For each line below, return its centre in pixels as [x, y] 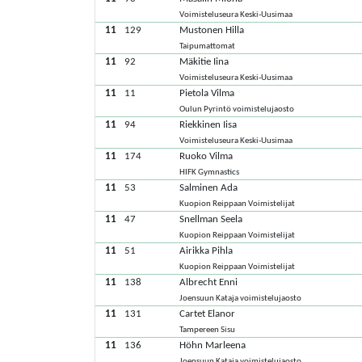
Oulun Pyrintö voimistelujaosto [237, 109]
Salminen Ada [209, 188]
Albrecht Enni [209, 282]
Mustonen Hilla [212, 30]
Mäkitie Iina [204, 62]
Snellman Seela [211, 219]
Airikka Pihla [206, 251]
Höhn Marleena [213, 345]
